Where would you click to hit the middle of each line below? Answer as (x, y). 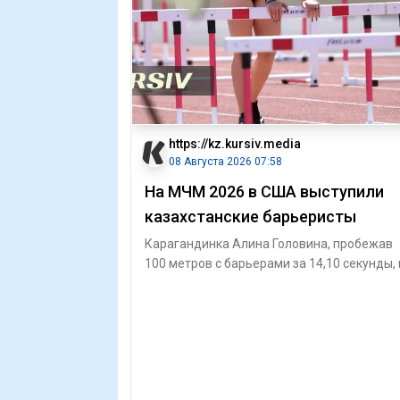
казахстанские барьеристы (250, 217)
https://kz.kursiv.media (235, 144)
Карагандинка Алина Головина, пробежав (269, 244)
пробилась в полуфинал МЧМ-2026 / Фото (269, 283)
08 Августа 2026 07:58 (225, 162)
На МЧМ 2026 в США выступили (264, 192)
